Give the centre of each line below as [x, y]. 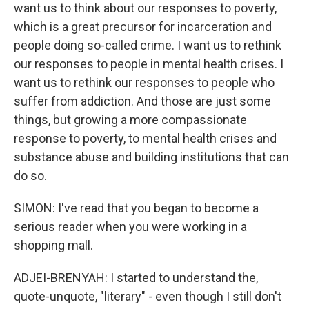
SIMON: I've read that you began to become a [136, 208]
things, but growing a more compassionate [130, 120]
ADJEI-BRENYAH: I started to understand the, [136, 278]
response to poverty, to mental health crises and [145, 138]
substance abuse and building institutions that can [151, 157]
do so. [30, 176]
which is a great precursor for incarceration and [143, 27]
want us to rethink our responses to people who [144, 82]
